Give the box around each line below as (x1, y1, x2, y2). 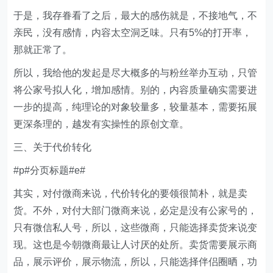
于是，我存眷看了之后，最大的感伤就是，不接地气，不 (13, 10, 258, 21)
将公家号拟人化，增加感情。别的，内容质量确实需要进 (13, 85, 258, 95)
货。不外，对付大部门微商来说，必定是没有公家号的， (13, 205, 258, 216)
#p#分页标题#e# (13, 165, 86, 175)
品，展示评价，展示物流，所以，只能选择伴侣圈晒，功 (13, 257, 258, 267)
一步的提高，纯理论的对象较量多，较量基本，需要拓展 (13, 102, 258, 112)
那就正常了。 (13, 44, 73, 55)
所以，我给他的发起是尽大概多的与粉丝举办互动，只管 (13, 68, 258, 78)
